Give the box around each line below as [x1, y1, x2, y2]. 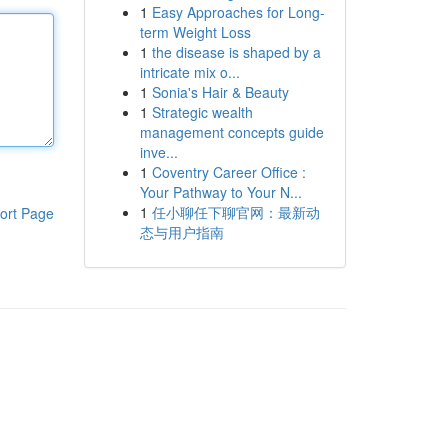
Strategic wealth [151, 102, 253, 122]
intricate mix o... [139, 62, 240, 82]
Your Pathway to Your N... [139, 182, 302, 202]
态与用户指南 [139, 222, 224, 242]
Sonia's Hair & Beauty [151, 82, 289, 102]
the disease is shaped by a [151, 42, 321, 62]
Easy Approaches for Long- [151, 2, 325, 22]
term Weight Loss [139, 22, 251, 42]
